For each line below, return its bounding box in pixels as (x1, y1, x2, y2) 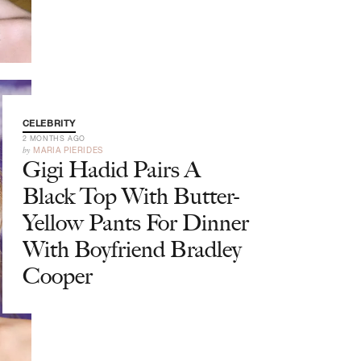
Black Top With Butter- (22, 182, 239, 210)
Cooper (22, 262, 93, 289)
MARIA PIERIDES (33, 145, 103, 155)
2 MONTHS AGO (22, 134, 85, 143)
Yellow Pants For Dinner (22, 209, 249, 236)
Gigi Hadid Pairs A (22, 156, 201, 183)
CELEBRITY (22, 118, 76, 128)
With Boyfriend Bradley (22, 235, 242, 263)
